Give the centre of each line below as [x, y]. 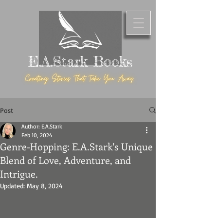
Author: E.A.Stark [42, 126]
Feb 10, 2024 [37, 135]
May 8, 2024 [45, 186]
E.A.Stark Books [80, 62]
